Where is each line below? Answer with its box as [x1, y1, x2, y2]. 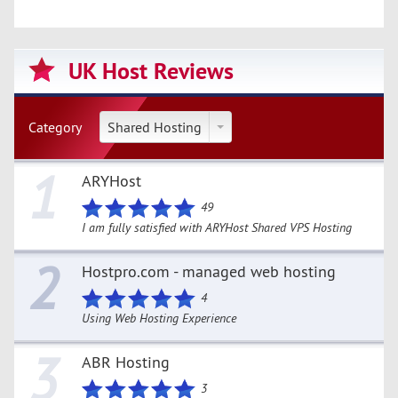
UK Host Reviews [68, 55, 234, 86]
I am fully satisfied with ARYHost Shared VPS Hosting [82, 219, 352, 235]
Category [28, 117, 82, 136]
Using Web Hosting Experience [82, 309, 236, 326]
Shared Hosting [107, 117, 202, 136]
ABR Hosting [82, 351, 170, 372]
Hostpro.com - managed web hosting [82, 260, 336, 282]
